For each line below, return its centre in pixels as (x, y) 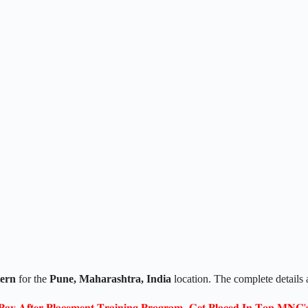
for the (33, 278)
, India (156, 278)
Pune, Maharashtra (95, 278)
